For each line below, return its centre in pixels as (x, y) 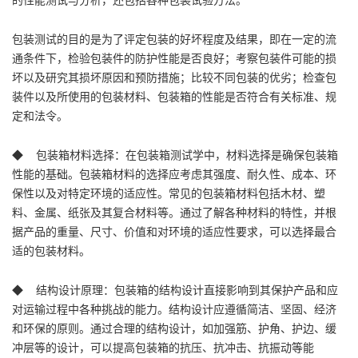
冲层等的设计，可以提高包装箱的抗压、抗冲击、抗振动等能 (163, 347)
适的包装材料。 (51, 251)
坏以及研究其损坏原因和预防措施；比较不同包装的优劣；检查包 (174, 77)
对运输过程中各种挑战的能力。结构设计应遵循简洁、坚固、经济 (174, 309)
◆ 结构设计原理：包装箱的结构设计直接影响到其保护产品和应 (175, 290)
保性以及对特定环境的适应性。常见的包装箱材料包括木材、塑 (169, 193)
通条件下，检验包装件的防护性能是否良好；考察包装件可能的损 (174, 58)
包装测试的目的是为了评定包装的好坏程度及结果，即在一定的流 (174, 39)
